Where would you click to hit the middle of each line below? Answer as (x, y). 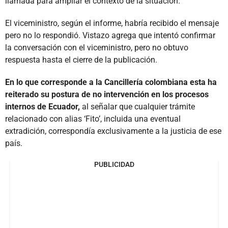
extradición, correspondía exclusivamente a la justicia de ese (113, 131)
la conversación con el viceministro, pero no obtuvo (97, 47)
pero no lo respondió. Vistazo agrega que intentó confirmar (110, 35)
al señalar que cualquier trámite (137, 106)
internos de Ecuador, (42, 106)
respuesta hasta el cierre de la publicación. (81, 60)
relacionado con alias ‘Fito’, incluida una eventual (93, 119)
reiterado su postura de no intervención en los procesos (107, 94)
